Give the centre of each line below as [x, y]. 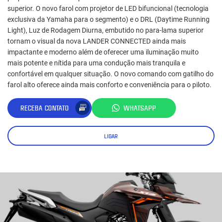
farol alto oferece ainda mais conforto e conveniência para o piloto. [110, 84]
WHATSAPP [140, 108]
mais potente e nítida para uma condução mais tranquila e [96, 63]
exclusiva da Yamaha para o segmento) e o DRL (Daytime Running [109, 19]
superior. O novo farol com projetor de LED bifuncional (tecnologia [108, 8]
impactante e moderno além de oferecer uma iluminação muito [103, 52]
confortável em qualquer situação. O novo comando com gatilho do [111, 74]
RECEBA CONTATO [45, 108]
